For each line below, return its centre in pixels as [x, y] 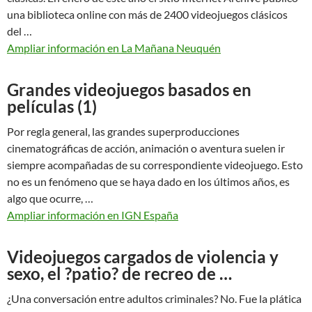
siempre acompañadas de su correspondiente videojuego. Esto [155, 164]
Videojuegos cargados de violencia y [143, 256]
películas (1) [52, 106]
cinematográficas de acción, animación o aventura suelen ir [146, 148]
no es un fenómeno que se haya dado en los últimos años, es [148, 181]
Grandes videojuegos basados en [129, 89]
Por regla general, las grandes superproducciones [123, 131]
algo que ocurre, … [50, 198]
